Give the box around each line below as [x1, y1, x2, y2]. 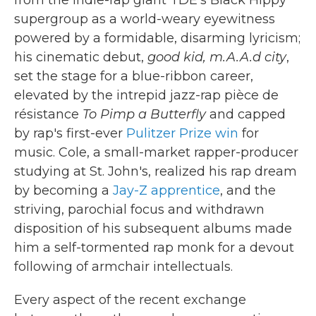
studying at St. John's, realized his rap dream [14, 163, 297, 179]
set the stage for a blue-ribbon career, [14, 68, 253, 84]
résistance [14, 106, 83, 122]
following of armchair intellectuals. [14, 258, 233, 274]
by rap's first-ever [14, 125, 126, 141]
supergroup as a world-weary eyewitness [14, 11, 275, 27]
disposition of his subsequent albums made [14, 220, 292, 236]
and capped [206, 106, 286, 122]
